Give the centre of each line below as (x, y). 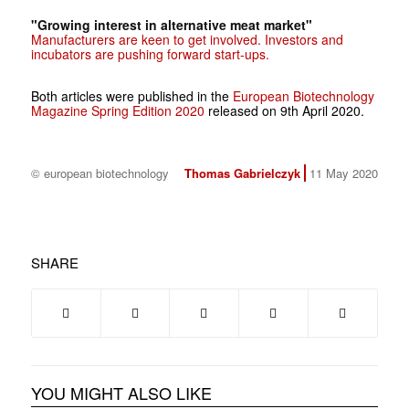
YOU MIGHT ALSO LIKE (121, 392)
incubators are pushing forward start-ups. (150, 53)
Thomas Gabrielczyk (242, 173)
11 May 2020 (343, 173)
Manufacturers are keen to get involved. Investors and (187, 39)
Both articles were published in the (131, 95)
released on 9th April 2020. (284, 110)
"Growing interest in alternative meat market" (171, 24)
